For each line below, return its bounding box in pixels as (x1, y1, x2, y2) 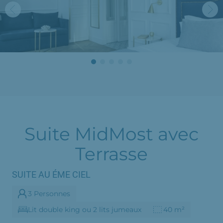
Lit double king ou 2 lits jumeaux (28, 205, 141, 214)
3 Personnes (28, 189, 70, 198)
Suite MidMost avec (24, 122, 199, 145)
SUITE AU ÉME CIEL (12, 169, 91, 180)
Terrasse (75, 142, 148, 165)
